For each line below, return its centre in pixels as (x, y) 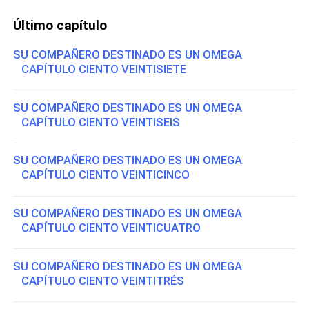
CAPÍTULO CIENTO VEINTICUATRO (107, 228)
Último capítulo (60, 25)
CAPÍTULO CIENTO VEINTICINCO (102, 175)
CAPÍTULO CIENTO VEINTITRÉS (99, 280)
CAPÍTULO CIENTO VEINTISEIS (97, 122)
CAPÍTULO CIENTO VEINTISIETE (100, 69)
